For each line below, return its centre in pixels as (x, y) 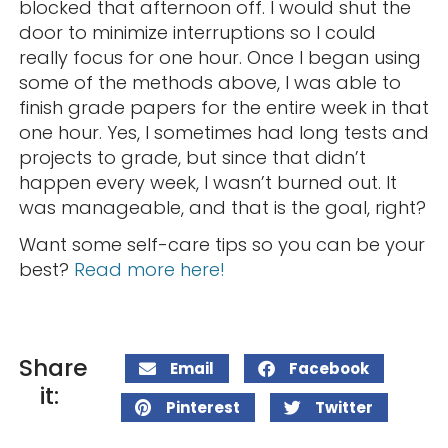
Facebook (328, 368)
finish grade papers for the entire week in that (223, 107)
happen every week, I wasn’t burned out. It (207, 182)
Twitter (343, 407)
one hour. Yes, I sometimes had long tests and (223, 132)
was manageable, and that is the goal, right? (222, 207)
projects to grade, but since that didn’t (192, 157)
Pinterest (202, 407)
